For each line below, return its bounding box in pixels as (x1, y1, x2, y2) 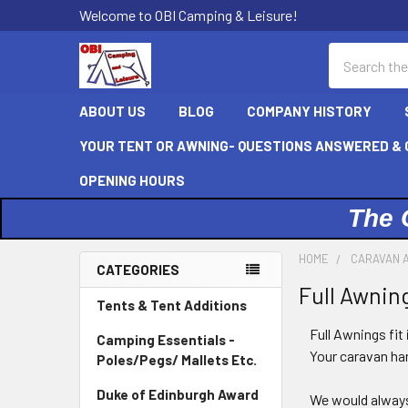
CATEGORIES (97, 261, 179, 278)
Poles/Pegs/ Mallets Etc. (97, 352, 257, 368)
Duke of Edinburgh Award (97, 386, 259, 403)
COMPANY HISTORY (247, 103, 372, 119)
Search (329, 45, 371, 62)
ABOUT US (79, 103, 146, 119)
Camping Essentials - (97, 331, 235, 348)
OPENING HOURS (79, 172, 185, 189)
